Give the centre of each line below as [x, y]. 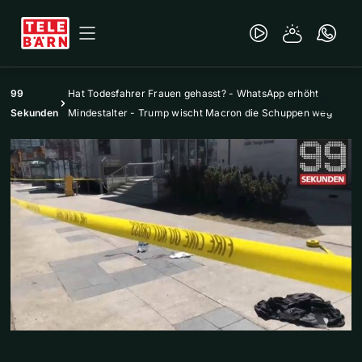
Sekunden [34, 113]
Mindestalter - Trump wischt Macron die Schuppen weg [200, 113]
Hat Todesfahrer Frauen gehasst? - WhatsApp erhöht [194, 93]
